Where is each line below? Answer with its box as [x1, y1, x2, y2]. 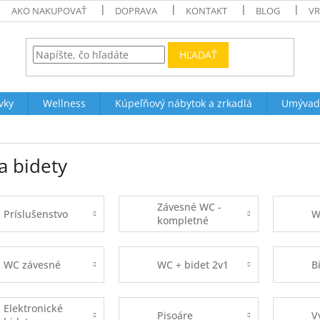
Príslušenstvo [3, 206, 68, 221]
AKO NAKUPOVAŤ [11, 4, 87, 17]
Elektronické [3, 301, 63, 316]
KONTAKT [186, 4, 228, 17]
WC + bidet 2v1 [157, 257, 229, 271]
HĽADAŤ [179, 48, 218, 62]
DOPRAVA [115, 4, 158, 17]
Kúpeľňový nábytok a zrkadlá [115, 96, 252, 110]
